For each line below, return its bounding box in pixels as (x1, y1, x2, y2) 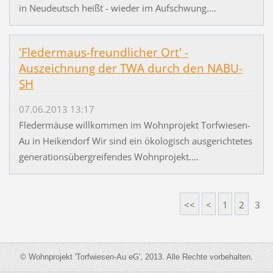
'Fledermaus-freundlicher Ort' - (18, 44, 188, 61)
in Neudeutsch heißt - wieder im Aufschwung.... (18, 2, 216, 15)
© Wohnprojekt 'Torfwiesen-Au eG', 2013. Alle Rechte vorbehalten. (20, 252, 253, 262)
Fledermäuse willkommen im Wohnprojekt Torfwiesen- (18, 118, 250, 131)
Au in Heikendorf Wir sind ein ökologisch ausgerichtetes (18, 134, 252, 147)
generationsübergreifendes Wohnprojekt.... (18, 150, 199, 163)
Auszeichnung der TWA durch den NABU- (18, 60, 243, 77)
